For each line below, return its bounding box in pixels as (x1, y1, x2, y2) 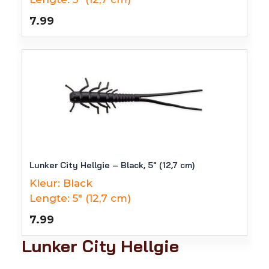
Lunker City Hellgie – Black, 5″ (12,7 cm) (29, 160, 195, 171)
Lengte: (29, 192, 70, 204)
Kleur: (29, 177, 60, 189)
